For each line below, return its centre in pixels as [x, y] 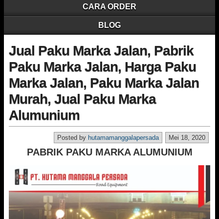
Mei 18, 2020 [187, 138]
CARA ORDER [109, 7]
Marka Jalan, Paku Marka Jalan [104, 83]
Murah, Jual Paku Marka [82, 99]
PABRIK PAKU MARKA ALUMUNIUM [109, 152]
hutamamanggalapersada [123, 138]
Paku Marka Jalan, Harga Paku [102, 67]
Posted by [73, 138]
